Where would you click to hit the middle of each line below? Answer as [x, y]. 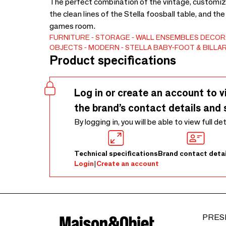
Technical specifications [116, 153]
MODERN [104, 47]
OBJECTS [66, 47]
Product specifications [113, 60]
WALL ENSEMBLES [167, 37]
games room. [72, 26]
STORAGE [113, 37]
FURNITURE [70, 37]
